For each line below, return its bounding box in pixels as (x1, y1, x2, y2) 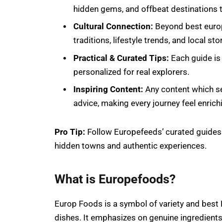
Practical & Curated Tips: (73, 53, 169, 63)
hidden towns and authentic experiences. (55, 141, 209, 151)
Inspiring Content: (73, 85, 143, 95)
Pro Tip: (55, 127, 87, 137)
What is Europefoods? (55, 171, 175, 186)
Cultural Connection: (73, 22, 153, 32)
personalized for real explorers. (73, 67, 189, 77)
